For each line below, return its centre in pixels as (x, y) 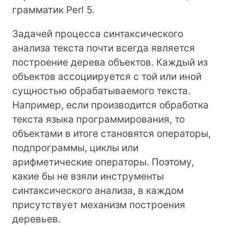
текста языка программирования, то (98, 119)
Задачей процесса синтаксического (98, 34)
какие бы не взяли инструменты (88, 176)
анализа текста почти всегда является (104, 48)
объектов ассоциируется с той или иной (107, 76)
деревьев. (36, 219)
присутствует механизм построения (99, 205)
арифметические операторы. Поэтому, (103, 162)
